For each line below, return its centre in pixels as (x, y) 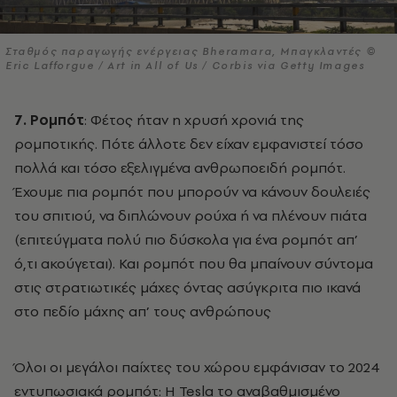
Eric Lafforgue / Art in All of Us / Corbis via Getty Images (185, 66)
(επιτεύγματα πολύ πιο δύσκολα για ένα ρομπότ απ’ (186, 240)
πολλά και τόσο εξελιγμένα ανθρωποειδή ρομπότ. (180, 168)
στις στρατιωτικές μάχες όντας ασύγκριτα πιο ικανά (187, 288)
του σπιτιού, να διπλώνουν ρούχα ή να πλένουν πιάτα (191, 216)
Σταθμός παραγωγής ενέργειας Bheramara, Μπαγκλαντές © (191, 52)
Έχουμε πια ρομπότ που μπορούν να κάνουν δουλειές (192, 192)
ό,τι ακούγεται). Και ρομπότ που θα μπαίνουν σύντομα (194, 264)
